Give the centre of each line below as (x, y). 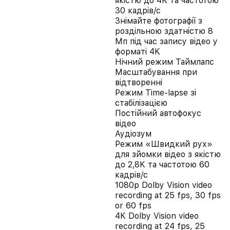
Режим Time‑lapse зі (156, 93)
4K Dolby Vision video (157, 216)
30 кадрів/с (138, 11)
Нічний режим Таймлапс (165, 62)
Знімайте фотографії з (159, 21)
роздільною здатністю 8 (164, 31)
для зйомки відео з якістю (168, 154)
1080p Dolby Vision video (164, 185)
